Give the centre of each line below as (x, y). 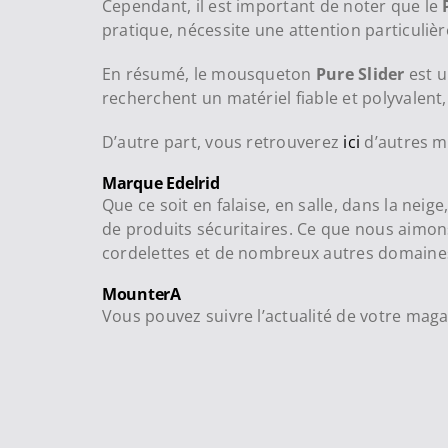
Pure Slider (358, 74)
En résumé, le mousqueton (206, 74)
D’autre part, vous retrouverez (222, 142)
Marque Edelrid (160, 183)
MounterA (141, 294)
